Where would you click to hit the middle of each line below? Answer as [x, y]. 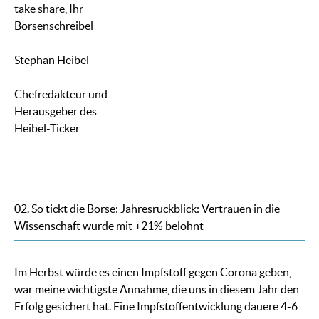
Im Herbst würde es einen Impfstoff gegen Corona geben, [153, 272]
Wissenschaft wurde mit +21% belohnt [109, 226]
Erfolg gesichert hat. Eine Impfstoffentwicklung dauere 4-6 [156, 307]
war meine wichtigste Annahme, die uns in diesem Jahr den [157, 289]
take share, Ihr [49, 9]
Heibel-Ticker [47, 129]
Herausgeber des [56, 111]
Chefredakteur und [61, 94]
